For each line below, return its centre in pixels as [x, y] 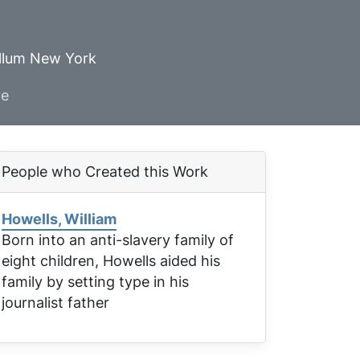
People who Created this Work [105, 172]
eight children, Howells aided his [111, 261]
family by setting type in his [95, 282]
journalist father [55, 303]
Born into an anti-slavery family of [118, 240]
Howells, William [59, 219]
